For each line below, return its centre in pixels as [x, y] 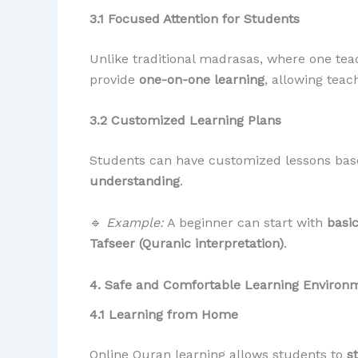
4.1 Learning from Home [164, 314]
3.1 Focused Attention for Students [195, 18]
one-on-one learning [202, 79]
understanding [135, 181]
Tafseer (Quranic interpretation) [187, 243]
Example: [135, 222]
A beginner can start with [245, 222]
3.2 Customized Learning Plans [185, 121]
